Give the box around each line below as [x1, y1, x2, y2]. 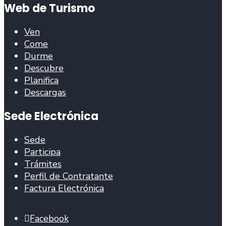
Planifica [24, 74, 59, 87]
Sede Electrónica [4, 108, 98, 124]
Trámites [24, 157, 62, 170]
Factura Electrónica [24, 182, 104, 194]
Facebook [30, 212, 69, 224]
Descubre [24, 62, 64, 75]
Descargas [24, 86, 66, 99]
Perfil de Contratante [24, 169, 113, 182]
